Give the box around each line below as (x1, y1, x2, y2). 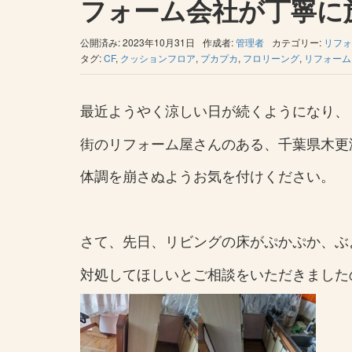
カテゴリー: (272, 35, 324, 49)
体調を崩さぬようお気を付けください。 (80, 165, 335, 185)
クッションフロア (120, 51, 196, 64)
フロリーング (243, 51, 299, 64)
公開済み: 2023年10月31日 (80, 35, 195, 49)
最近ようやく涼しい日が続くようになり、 (80, 100, 349, 120)
